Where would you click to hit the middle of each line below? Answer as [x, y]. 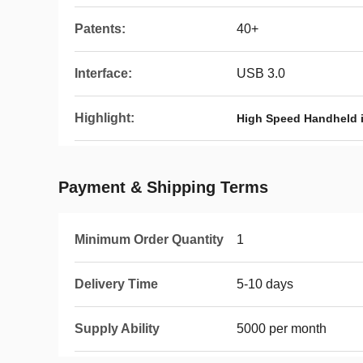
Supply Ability [117, 329]
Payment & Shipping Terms [163, 187]
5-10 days [265, 284]
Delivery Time [116, 284]
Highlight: [105, 118]
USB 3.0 [261, 73]
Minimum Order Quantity [149, 239]
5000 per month [282, 329]
